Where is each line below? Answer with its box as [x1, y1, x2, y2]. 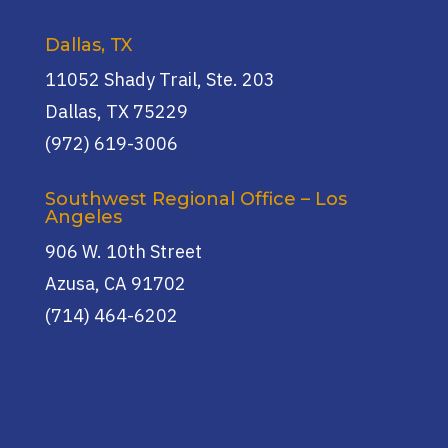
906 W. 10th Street [44, 240, 202, 264]
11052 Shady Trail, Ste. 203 [44, 68, 275, 92]
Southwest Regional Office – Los [44, 188, 347, 211]
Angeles [44, 206, 122, 229]
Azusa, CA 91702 [44, 272, 186, 296]
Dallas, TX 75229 [44, 100, 188, 124]
